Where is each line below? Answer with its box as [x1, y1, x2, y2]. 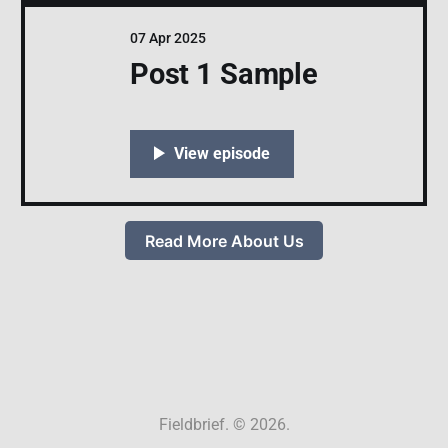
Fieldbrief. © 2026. [158, 415, 290, 434]
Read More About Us [144, 230, 304, 251]
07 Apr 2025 [129, 30, 206, 47]
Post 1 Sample [129, 57, 319, 92]
